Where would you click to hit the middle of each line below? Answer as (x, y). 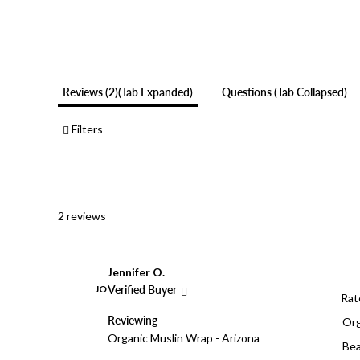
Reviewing (133, 321)
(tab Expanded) (155, 92)
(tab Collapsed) (311, 92)
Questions (248, 92)
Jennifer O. (136, 272)
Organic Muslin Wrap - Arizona (184, 338)
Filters (86, 129)
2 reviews (82, 216)
